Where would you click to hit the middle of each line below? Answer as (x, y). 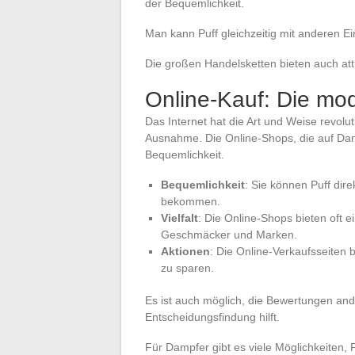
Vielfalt (179, 218)
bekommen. (191, 201)
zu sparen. (187, 267)
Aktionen (185, 251)
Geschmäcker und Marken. (229, 234)
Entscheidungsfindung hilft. (212, 317)
